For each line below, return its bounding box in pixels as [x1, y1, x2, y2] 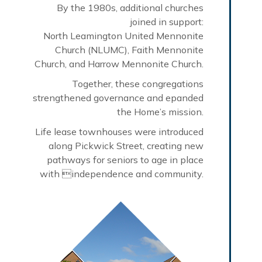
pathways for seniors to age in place [47, 153, 204, 166]
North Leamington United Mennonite [43, 29, 204, 42]
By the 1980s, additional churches [57, 1, 204, 13]
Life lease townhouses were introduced [35, 125, 204, 137]
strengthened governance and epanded [33, 91, 204, 104]
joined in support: [130, 15, 204, 27]
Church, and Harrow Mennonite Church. [35, 57, 204, 70]
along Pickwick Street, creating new [49, 139, 204, 151]
